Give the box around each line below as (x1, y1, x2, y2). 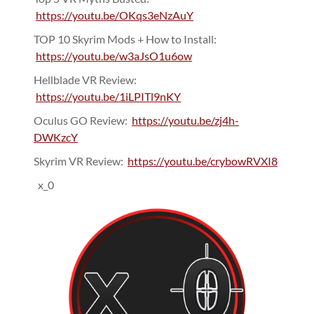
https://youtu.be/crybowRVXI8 (128, 154, 278, 168)
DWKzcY (34, 130, 78, 144)
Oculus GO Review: (34, 114, 132, 128)
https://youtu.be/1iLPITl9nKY (36, 90, 181, 104)
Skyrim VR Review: (34, 154, 128, 168)
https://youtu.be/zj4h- (132, 114, 239, 128)
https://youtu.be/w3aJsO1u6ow (36, 49, 192, 63)
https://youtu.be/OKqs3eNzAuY (36, 8, 193, 22)
